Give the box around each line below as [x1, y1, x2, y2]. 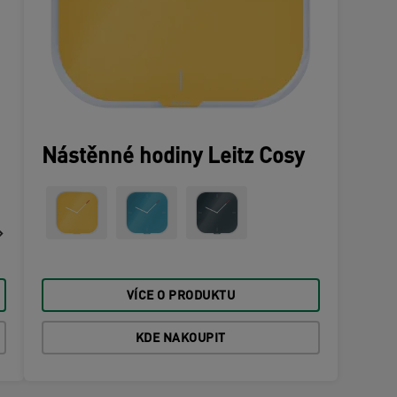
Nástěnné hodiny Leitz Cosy [42, 147, 305, 168]
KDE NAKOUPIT [135, 332, 226, 346]
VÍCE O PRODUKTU [126, 290, 236, 303]
